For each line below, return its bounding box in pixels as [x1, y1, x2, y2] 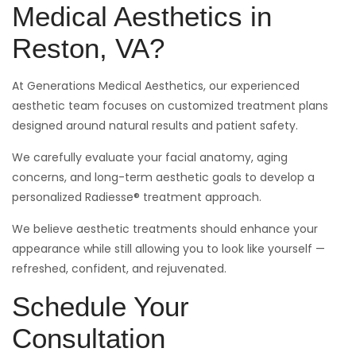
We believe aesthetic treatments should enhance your [12, 220, 318, 237]
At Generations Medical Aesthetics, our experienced [12, 77, 300, 94]
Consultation [12, 322, 165, 354]
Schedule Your [12, 290, 189, 322]
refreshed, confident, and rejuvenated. [12, 260, 226, 277]
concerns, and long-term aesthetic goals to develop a [12, 168, 315, 185]
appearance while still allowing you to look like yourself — [12, 240, 325, 257]
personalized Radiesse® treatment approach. [12, 188, 261, 205]
